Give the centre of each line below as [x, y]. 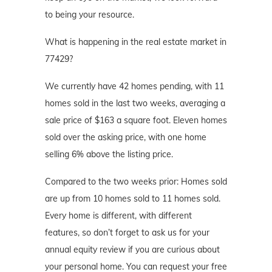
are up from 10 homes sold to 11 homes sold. [133, 198]
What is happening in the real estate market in [136, 42]
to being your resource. [90, 14]
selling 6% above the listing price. [109, 154]
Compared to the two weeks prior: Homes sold [136, 181]
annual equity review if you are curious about [132, 249]
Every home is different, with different [118, 215]
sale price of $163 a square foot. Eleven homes [136, 120]
